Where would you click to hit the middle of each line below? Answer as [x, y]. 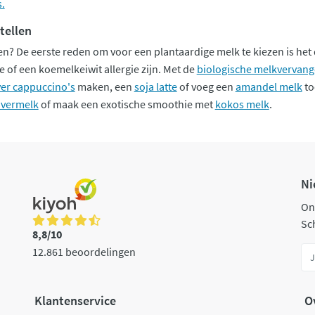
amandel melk [269, 86]
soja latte [155, 86]
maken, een [104, 86]
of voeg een [206, 86]
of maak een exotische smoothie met [127, 104]
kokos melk [242, 104]
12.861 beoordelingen [84, 251]
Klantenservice [75, 301]
